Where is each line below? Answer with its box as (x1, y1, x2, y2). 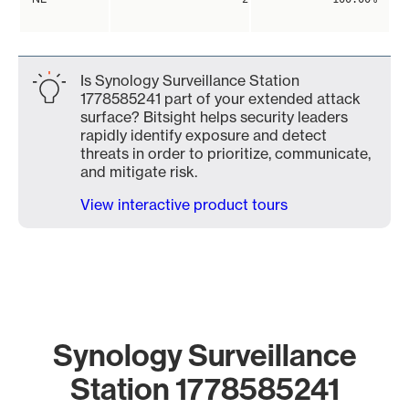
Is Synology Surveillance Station (80, 71, 299, 89)
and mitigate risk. (80, 163, 197, 181)
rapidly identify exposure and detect (80, 126, 327, 144)
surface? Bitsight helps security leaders (80, 108, 348, 126)
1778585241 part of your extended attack (80, 89, 361, 108)
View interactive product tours (80, 195, 288, 214)
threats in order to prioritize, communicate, (80, 144, 371, 163)
